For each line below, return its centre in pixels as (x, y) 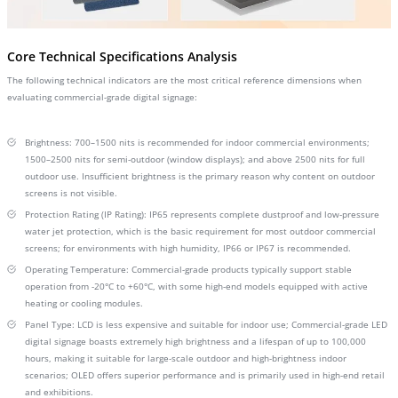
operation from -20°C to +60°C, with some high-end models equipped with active (196, 286)
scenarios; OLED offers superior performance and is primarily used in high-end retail (205, 375)
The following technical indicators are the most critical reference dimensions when (184, 80)
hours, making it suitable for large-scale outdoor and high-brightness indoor (186, 358)
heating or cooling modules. (84, 303)
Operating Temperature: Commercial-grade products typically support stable (188, 269)
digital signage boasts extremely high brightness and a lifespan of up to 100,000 (195, 341)
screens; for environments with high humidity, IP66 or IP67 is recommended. (188, 248)
